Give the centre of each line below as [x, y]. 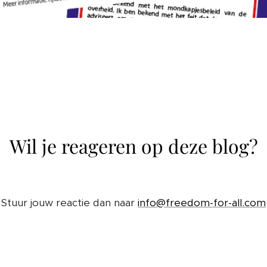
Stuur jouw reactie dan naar [69, 203]
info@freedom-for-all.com [202, 203]
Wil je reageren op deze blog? [133, 146]
